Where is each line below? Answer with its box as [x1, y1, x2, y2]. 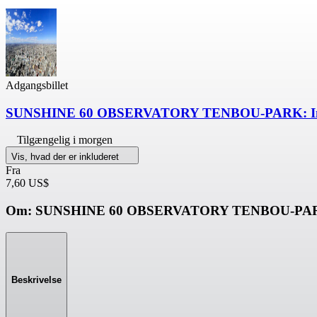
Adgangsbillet [6, 79, 68, 91]
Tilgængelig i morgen [17, 134, 113, 146]
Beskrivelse [11, 275, 62, 286]
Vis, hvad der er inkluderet [11, 151, 122, 163]
